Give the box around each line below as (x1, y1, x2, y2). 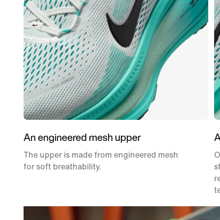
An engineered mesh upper (24, 130, 141, 144)
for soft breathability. (24, 162, 102, 171)
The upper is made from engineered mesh (24, 150, 178, 159)
